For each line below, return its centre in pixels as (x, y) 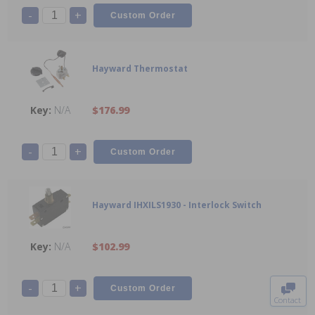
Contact (288, 300)
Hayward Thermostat (140, 69)
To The (288, 259)
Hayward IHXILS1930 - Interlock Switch (177, 205)
